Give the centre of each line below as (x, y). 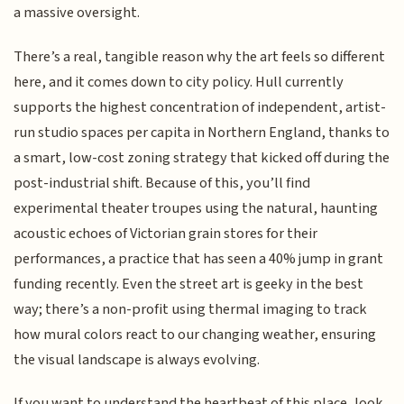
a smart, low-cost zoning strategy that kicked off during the (202, 157)
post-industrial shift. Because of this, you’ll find (162, 183)
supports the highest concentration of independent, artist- (200, 107)
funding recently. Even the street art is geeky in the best (189, 284)
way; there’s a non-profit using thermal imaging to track (191, 309)
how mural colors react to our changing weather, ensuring (195, 334)
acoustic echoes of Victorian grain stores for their (166, 233)
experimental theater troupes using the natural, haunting (196, 208)
